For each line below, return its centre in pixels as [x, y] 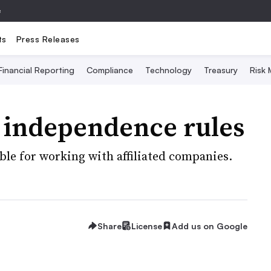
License [147, 226]
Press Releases [48, 39]
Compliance [109, 70]
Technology [168, 70]
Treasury [220, 70]
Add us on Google [210, 226]
